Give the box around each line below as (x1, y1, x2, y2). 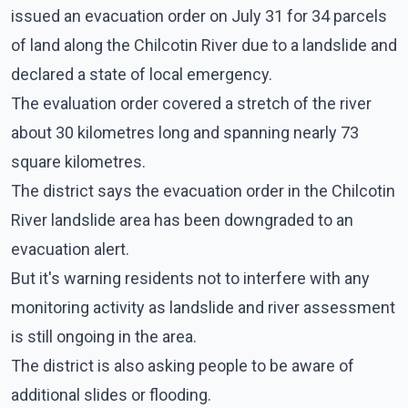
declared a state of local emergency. (11, 64, 272, 84)
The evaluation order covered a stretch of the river (11, 93, 372, 113)
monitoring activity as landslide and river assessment (11, 297, 395, 317)
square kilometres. (11, 151, 146, 171)
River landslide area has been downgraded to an (11, 209, 353, 229)
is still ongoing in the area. (11, 326, 197, 346)
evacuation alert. (11, 239, 129, 259)
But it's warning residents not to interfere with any (11, 268, 370, 288)
